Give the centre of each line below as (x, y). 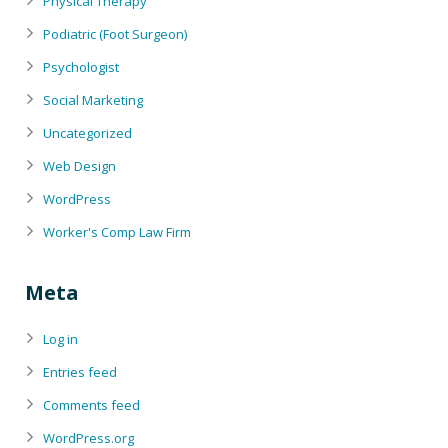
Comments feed (91, 405)
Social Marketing (93, 100)
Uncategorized (87, 133)
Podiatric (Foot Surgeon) (115, 34)
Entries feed (80, 372)
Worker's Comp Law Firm (117, 232)
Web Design (79, 166)
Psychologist (81, 67)
